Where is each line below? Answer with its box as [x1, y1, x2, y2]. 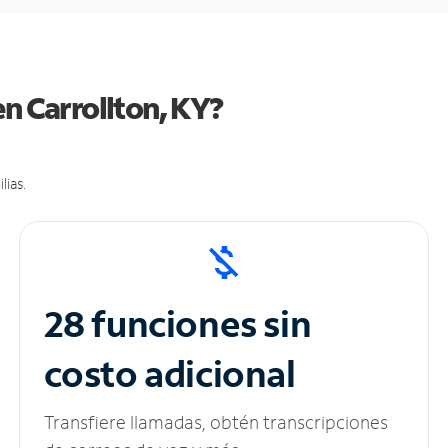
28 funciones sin [43, 300, 312, 348]
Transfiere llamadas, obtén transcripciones [43, 410, 388, 435]
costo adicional [43, 350, 296, 398]
